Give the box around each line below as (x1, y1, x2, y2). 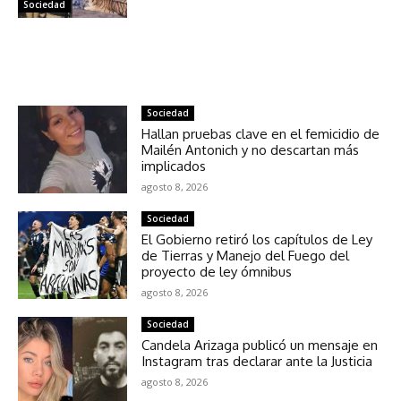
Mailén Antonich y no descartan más (141, 141, 360, 159)
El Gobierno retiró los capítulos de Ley (141, 231, 373, 249)
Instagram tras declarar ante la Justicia (141, 353, 373, 371)
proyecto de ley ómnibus (141, 263, 293, 281)
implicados (141, 158, 207, 175)
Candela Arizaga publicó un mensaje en (141, 337, 379, 354)
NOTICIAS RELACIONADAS (115, 67, 286, 82)
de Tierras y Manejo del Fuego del (141, 247, 350, 265)
